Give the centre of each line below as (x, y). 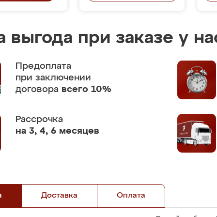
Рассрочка (39, 119)
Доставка (59, 196)
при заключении (53, 78)
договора (39, 89)
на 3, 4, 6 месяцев (57, 131)
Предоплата (43, 66)
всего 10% (86, 89)
